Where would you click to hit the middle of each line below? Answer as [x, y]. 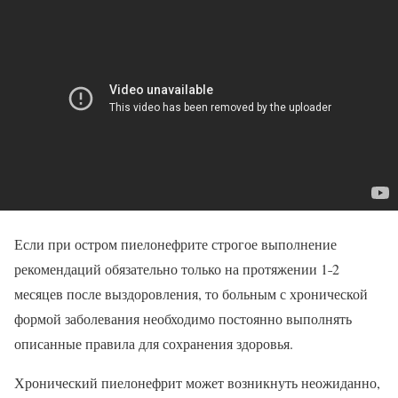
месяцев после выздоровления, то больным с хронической [191, 293]
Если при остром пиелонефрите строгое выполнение [175, 243]
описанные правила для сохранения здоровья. [154, 343]
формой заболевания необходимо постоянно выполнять [183, 318]
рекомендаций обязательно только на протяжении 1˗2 [177, 268]
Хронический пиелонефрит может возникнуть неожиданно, [197, 382]
